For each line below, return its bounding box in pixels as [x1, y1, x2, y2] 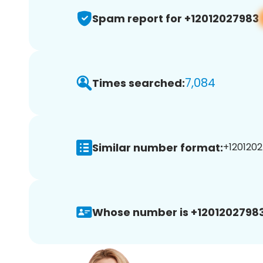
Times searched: [92, 75, 185, 90]
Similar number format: [92, 140, 223, 155]
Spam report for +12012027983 [92, 11, 259, 26]
